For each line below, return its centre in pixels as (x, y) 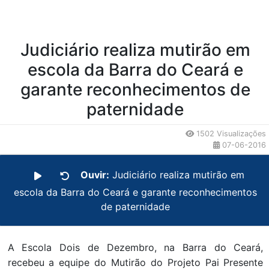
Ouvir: (95, 175)
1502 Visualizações (230, 134)
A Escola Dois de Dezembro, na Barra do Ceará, (135, 248)
